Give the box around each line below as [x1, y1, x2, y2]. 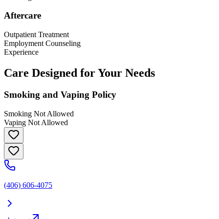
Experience [4, 48, 39, 57]
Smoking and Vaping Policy [4, 89, 116, 100]
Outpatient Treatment [4, 30, 69, 39]
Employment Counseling [4, 39, 81, 48]
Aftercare [4, 10, 41, 21]
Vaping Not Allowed [4, 118, 68, 127]
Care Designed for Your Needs [4, 66, 155, 80]
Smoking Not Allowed [4, 109, 74, 118]
